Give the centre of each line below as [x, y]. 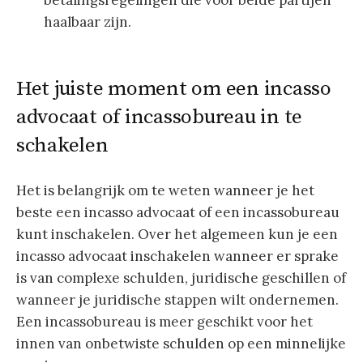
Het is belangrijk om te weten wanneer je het [165, 190]
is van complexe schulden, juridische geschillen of [181, 278]
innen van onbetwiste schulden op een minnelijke [181, 343]
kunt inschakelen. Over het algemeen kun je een [177, 234]
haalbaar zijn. [88, 22]
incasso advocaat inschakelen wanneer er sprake [177, 256]
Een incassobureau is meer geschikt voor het [164, 321]
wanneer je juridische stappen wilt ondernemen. [177, 299]
